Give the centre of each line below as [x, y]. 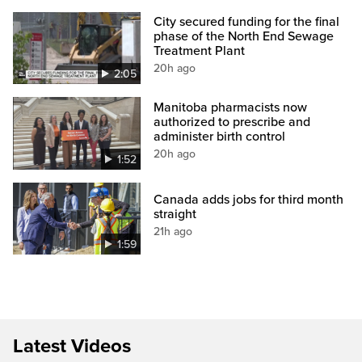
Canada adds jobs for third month [249, 199]
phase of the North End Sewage [244, 37]
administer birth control [220, 136]
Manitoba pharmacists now [231, 107]
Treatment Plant [200, 51]
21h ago [173, 231]
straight [175, 214]
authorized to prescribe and [232, 122]
